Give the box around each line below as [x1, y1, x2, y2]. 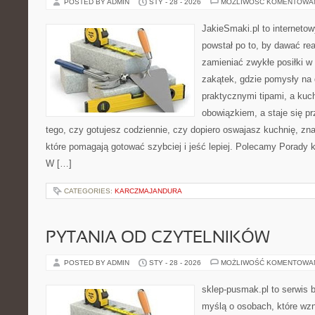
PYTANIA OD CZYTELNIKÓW [46, 231, 270, 246]
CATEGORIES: [64, 187, 115, 195]
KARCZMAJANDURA [115, 187, 182, 195]
